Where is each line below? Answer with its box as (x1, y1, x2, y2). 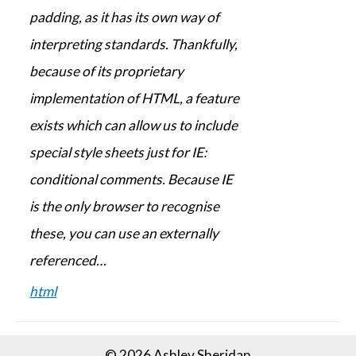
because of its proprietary (29, 63, 184, 80)
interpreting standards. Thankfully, (29, 36, 238, 53)
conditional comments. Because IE (29, 171, 234, 188)
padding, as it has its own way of (29, 9, 220, 26)
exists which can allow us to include (29, 117, 238, 134)
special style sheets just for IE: (29, 144, 207, 161)
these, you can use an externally (29, 225, 219, 242)
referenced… (29, 252, 107, 269)
